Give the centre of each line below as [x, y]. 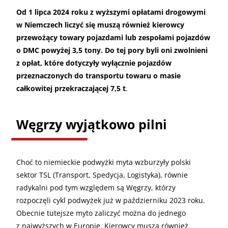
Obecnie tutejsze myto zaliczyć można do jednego [101, 213]
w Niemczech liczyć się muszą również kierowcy [100, 24]
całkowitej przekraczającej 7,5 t [71, 88]
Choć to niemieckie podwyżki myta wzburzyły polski [104, 162]
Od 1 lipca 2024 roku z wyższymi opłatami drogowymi [111, 12]
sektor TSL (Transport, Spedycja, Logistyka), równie [102, 175]
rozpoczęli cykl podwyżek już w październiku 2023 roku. [111, 200]
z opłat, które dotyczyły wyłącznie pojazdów [94, 63]
